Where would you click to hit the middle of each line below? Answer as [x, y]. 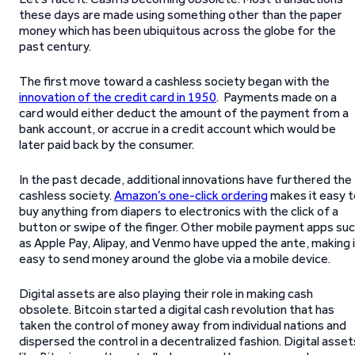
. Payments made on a [277, 97]
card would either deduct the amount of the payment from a [184, 113]
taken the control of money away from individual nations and [183, 325]
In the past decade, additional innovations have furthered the [185, 179]
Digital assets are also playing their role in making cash [166, 294]
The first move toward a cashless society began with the [174, 81]
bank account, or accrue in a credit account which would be [177, 129]
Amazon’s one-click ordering [191, 195]
